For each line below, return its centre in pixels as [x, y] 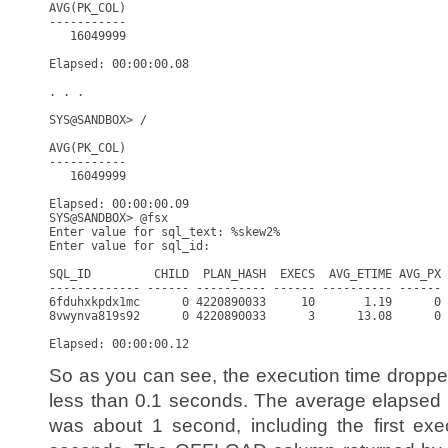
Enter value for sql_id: [133, 246]
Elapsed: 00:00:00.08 [119, 64]
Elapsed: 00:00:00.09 [119, 204]
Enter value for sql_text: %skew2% [164, 232]
